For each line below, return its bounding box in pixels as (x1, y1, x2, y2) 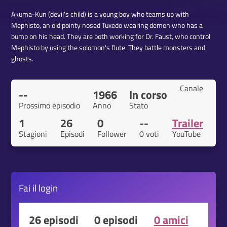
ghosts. (11, 53, 34, 64)
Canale (179, 82, 203, 94)
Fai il (19, 180, 39, 195)
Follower (97, 128, 127, 140)
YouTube (172, 128, 201, 140)
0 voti (139, 128, 160, 140)
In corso (129, 86, 168, 103)
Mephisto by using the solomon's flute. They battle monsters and (11, 42, 206, 53)
